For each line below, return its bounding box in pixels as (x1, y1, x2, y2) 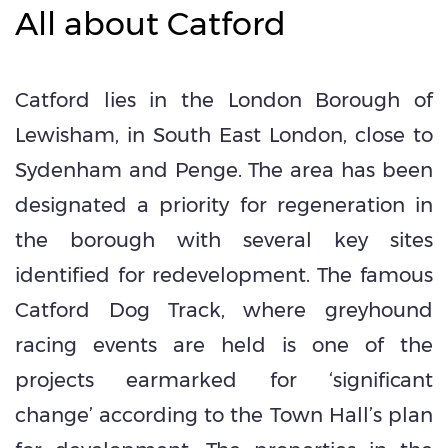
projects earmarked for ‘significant (15, 367, 433, 392)
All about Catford (15, 3, 287, 43)
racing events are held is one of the (15, 332, 433, 357)
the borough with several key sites (15, 227, 433, 252)
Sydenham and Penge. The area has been (15, 157, 433, 182)
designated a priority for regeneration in (15, 192, 433, 217)
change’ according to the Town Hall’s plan (15, 402, 433, 427)
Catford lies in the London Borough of (15, 87, 433, 112)
